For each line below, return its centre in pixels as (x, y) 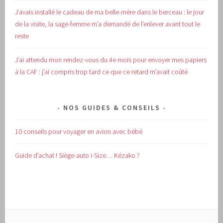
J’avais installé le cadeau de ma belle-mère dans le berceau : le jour (110, 12)
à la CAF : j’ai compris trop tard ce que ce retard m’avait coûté (102, 72)
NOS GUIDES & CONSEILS (111, 107)
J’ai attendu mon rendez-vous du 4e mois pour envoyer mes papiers (111, 60)
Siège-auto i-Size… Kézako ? (100, 155)
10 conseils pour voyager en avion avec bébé (79, 131)
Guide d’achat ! (37, 155)
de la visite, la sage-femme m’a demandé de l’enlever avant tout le (108, 24)
